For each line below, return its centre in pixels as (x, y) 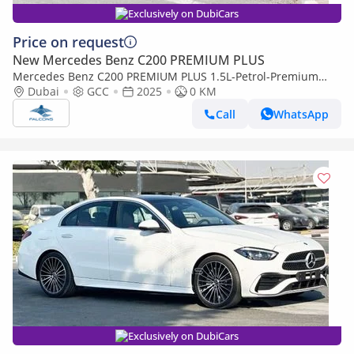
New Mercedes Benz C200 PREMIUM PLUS (139, 60)
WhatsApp (301, 114)
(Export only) (45, 91)
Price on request (68, 42)
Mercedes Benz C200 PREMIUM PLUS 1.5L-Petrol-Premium (166, 76)
